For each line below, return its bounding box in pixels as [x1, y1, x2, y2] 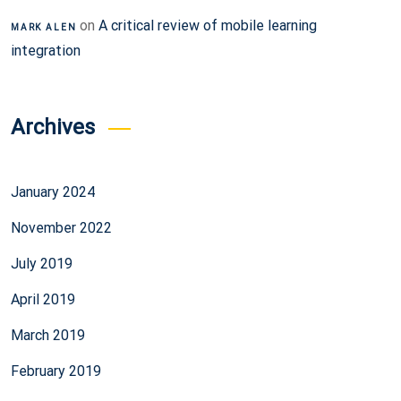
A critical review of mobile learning [98, 17, 318, 35]
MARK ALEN [11, 22, 77, 33]
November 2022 [11, 219, 112, 237]
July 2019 [11, 255, 73, 273]
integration [11, 42, 81, 60]
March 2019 [11, 327, 85, 345]
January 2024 [11, 183, 95, 201]
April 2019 [11, 291, 75, 309]
